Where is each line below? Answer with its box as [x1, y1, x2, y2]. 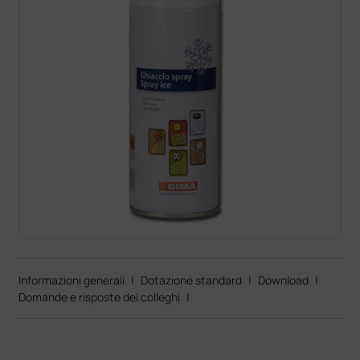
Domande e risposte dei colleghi [18, 288, 181, 305]
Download [258, 272, 309, 288]
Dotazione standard [141, 272, 243, 288]
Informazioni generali [18, 272, 125, 288]
